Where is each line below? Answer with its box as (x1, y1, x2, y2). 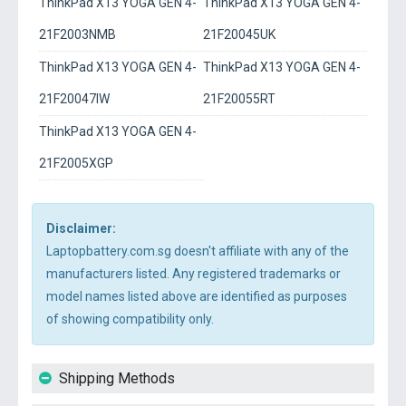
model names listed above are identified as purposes (46, 289, 347, 304)
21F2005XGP (39, 156, 113, 170)
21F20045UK (203, 27, 275, 42)
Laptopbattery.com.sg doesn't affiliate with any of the (46, 244, 349, 258)
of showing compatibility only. (46, 312, 214, 326)
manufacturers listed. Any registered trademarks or (46, 266, 341, 281)
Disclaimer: (46, 221, 116, 236)
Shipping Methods (59, 370, 175, 387)
